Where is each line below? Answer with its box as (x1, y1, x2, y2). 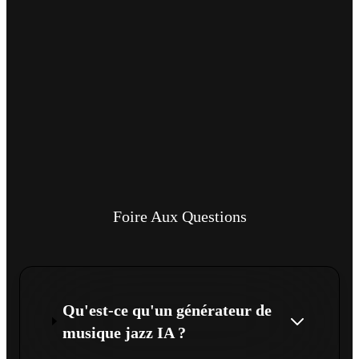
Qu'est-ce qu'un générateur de (63, 301, 272, 319)
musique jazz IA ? (63, 323, 187, 341)
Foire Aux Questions (112, 207, 247, 225)
